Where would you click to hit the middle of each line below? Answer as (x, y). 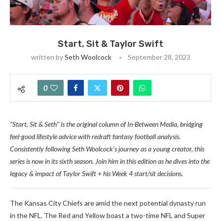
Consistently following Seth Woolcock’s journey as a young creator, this (107, 149)
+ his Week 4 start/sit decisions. (140, 173)
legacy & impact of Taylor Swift (53, 173)
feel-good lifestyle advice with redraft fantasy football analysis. (95, 136)
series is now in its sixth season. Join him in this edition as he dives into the (110, 161)
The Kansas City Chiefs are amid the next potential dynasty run (108, 203)
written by (48, 57)
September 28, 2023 (159, 57)
